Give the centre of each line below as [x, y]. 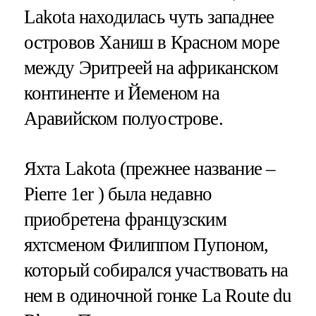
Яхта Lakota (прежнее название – [150, 168]
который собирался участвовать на [156, 270]
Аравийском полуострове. [123, 118]
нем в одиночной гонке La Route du [158, 295]
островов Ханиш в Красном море [151, 42]
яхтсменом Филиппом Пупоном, [146, 244]
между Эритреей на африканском [151, 67]
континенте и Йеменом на [121, 93]
